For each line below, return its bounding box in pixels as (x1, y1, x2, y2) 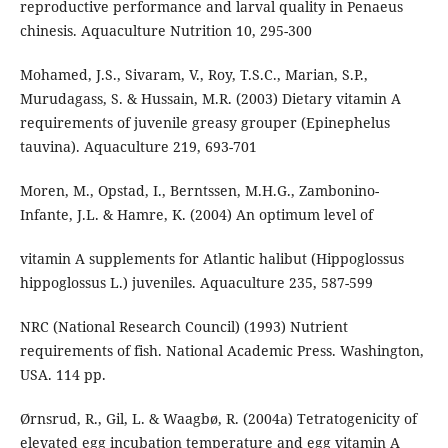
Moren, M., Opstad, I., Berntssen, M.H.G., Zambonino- (19, 180, 379, 200)
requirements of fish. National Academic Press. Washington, (19, 340, 424, 360)
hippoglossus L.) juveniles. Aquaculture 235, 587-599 (19, 272, 373, 292)
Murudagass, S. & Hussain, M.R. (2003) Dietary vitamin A (19, 88, 401, 108)
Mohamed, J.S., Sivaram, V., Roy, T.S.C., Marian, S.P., (19, 64, 368, 84)
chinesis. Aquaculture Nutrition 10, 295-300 (19, 20, 312, 40)
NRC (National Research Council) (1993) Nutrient (19, 316, 348, 336)
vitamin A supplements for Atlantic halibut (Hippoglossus (19, 248, 404, 268)
